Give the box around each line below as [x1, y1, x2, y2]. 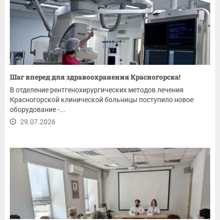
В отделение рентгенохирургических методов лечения [10, 86, 184, 94]
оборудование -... [10, 106, 65, 113]
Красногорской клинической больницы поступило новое [10, 96, 193, 104]
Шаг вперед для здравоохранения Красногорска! [10, 72, 180, 82]
